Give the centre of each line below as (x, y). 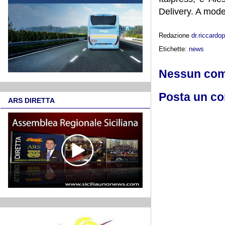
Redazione (175, 35)
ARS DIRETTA (31, 101)
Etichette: (174, 49)
